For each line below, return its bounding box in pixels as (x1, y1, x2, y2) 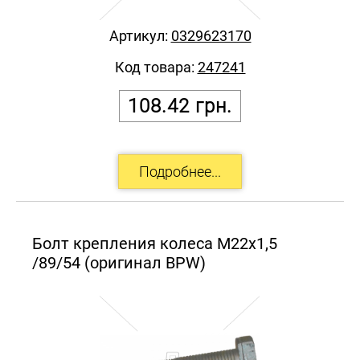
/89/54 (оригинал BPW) (32, 252, 206, 272)
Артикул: (108, 27, 171, 44)
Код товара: (114, 58, 198, 76)
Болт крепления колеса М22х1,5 (32, 233, 277, 253)
